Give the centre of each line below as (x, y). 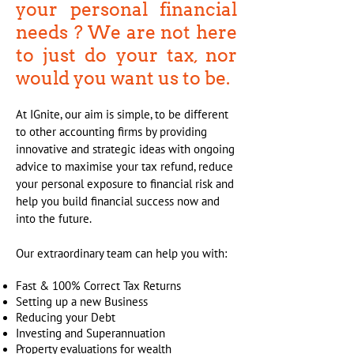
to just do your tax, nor (126, 55)
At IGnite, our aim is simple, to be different (122, 115)
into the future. (54, 219)
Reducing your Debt (66, 318)
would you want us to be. (123, 78)
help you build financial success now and (118, 201)
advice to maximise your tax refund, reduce (124, 167)
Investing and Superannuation (90, 333)
